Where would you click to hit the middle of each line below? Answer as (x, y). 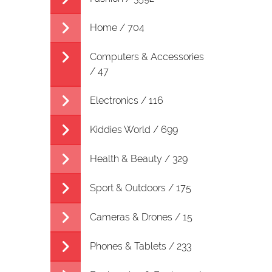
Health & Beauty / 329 (138, 159)
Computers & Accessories (147, 57)
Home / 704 (117, 28)
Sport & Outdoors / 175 (140, 188)
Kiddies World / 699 (134, 130)
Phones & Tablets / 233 (140, 246)
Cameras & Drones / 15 (141, 217)
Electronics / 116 (126, 100)
